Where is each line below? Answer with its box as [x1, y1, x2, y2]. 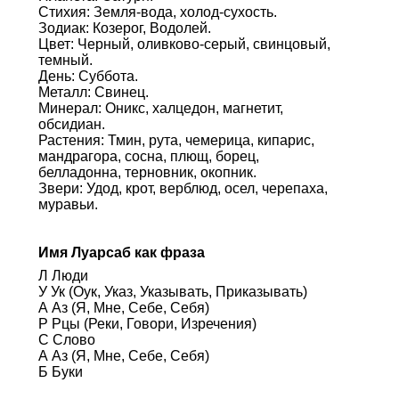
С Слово [37, 331, 95, 347]
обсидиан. [37, 116, 105, 132]
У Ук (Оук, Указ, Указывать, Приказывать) [37, 283, 307, 299]
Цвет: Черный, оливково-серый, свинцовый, [37, 36, 330, 52]
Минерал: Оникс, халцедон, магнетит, [37, 100, 283, 116]
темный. [37, 52, 93, 68]
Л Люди [37, 267, 88, 283]
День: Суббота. [37, 68, 138, 84]
